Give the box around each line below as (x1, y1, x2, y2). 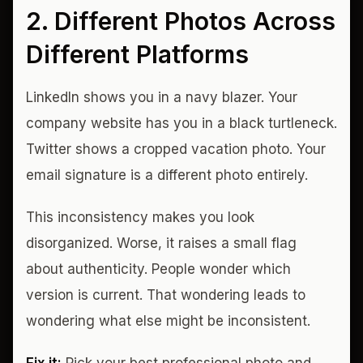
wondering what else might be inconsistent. (26, 313, 310, 329)
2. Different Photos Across (26, 6, 335, 36)
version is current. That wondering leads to (26, 287, 305, 303)
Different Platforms (26, 40, 249, 69)
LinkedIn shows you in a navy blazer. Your (26, 89, 297, 105)
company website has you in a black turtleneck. (26, 115, 337, 131)
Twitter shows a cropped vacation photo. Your (26, 141, 326, 157)
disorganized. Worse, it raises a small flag (26, 235, 297, 251)
